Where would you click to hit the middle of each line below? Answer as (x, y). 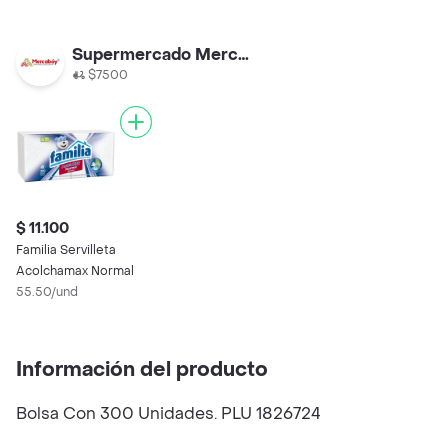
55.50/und (47, 292)
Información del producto (142, 370)
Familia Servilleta (66, 250)
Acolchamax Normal (75, 271)
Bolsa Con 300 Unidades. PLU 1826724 (168, 413)
